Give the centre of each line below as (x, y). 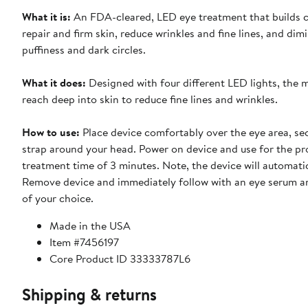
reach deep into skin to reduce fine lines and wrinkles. (150, 99)
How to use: (52, 132)
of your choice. (58, 198)
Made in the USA (90, 226)
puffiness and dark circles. (84, 50)
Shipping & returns (89, 295)
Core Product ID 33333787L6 (120, 259)
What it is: (48, 17)
